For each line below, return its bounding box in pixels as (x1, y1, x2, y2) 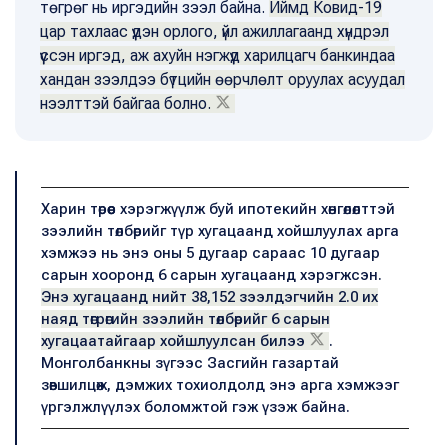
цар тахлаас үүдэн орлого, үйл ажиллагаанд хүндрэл (40, 22, 389, 41)
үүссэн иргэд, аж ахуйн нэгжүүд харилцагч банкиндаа (40, 46, 395, 65)
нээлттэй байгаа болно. (40, 94, 211, 113)
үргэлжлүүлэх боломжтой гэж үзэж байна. (41, 398, 350, 416)
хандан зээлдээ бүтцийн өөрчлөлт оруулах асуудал (40, 70, 405, 89)
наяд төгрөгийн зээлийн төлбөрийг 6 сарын (41, 310, 330, 328)
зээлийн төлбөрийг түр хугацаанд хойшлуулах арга (41, 222, 399, 240)
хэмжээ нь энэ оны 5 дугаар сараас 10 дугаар (41, 244, 380, 262)
